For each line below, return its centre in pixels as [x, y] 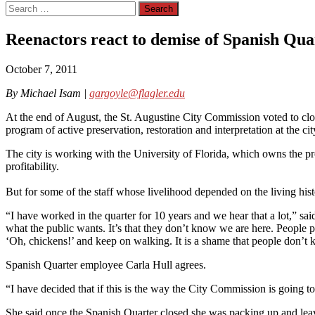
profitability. [32, 166]
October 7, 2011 [41, 69]
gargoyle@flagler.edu [137, 93]
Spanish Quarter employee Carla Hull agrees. [106, 264]
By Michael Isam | [47, 93]
